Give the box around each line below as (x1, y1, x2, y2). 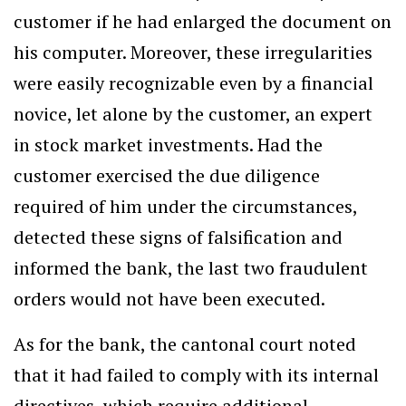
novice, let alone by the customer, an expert (14, 101, 372, 126)
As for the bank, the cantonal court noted (14, 332, 356, 356)
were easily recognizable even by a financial (14, 71, 373, 95)
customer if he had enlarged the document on (14, 9, 391, 34)
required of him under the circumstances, (14, 194, 357, 218)
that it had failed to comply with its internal (14, 362, 379, 387)
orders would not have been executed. (14, 286, 325, 311)
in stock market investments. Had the (14, 132, 323, 157)
